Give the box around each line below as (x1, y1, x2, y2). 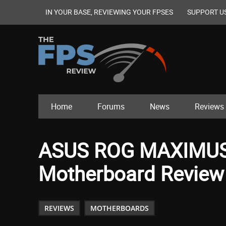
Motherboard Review (38, 160, 224, 188)
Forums (97, 101, 125, 112)
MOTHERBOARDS (90, 203, 149, 213)
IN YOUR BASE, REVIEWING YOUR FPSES (45, 7, 173, 17)
